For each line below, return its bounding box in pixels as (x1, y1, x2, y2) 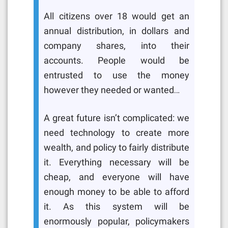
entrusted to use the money (44, 70, 189, 80)
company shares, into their (44, 40, 189, 51)
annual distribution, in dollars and (44, 25, 189, 36)
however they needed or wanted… (44, 84, 180, 95)
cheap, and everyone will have (44, 172, 189, 182)
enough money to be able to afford (44, 186, 189, 197)
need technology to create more (44, 127, 189, 138)
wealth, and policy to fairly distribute (44, 142, 189, 153)
